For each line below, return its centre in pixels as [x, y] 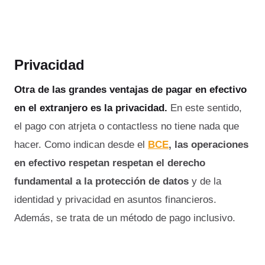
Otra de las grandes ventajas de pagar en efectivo [130, 89]
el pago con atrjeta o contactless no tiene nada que [127, 126]
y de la [206, 181]
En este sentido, [206, 108]
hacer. [29, 144]
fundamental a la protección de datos [103, 181]
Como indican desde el [95, 144]
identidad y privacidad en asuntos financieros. [115, 199]
